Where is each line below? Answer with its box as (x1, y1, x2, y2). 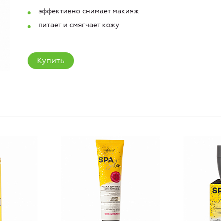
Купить (37, 56, 65, 66)
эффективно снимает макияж (38, 6, 139, 15)
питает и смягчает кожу (38, 21, 119, 30)
